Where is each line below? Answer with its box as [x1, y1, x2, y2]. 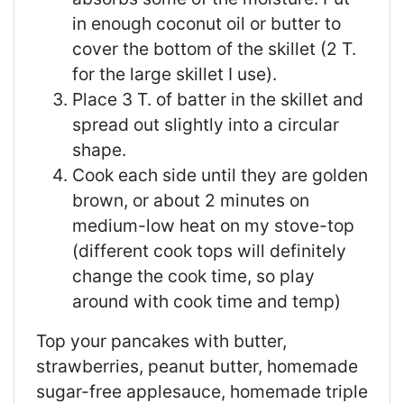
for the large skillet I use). [72, 63, 277, 86]
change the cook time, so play [72, 265, 315, 288]
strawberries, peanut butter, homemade [36, 355, 358, 378]
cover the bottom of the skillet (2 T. [72, 38, 356, 60]
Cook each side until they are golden [72, 164, 368, 187]
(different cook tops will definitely [72, 240, 346, 262]
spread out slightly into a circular [72, 114, 339, 136]
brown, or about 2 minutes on [72, 189, 309, 212]
